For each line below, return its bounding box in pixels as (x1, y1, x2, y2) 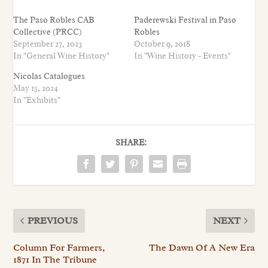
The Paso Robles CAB (13, 14, 95, 25)
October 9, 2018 (134, 38, 190, 49)
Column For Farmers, (13, 241, 105, 254)
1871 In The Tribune (13, 253, 98, 266)
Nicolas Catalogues (13, 71, 86, 81)
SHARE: (115, 137, 147, 148)
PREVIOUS (28, 214, 78, 227)
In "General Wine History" (13, 50, 110, 61)
